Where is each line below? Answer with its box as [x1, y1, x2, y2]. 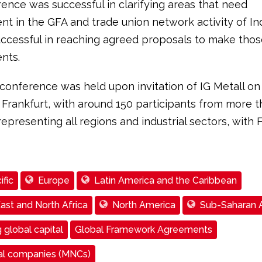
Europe [37, 175, 70, 186]
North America [112, 199, 175, 211]
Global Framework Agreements [74, 224, 212, 235]
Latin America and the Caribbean [94, 175, 237, 186]
